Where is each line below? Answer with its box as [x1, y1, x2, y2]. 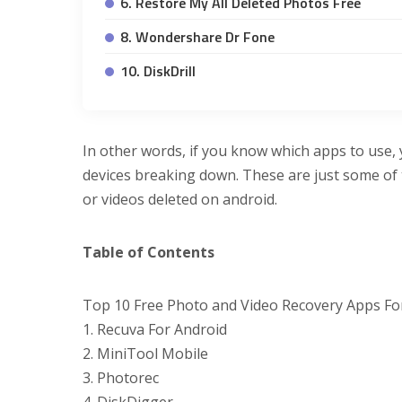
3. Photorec [83, 368, 159, 389]
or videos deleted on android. [83, 189, 277, 210]
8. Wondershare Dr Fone [120, 26, 275, 48]
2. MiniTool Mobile [83, 344, 208, 364]
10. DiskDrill [120, 60, 196, 83]
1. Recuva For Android [83, 319, 227, 340]
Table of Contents [83, 242, 214, 263]
